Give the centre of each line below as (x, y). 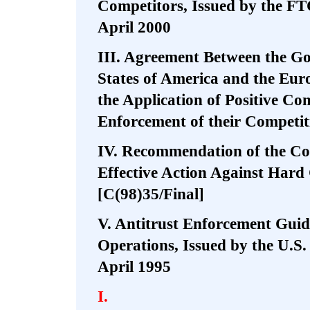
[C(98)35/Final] (151, 194)
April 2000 (134, 27)
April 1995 (134, 267)
